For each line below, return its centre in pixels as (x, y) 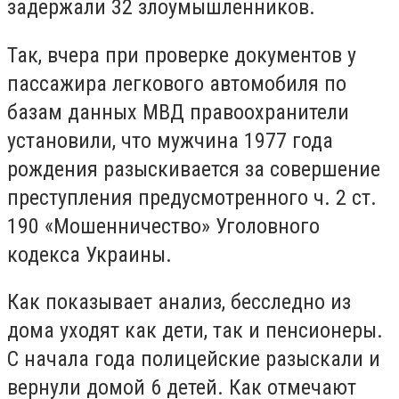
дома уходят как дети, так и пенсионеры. (195, 331)
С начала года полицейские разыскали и (194, 359)
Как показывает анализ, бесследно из (179, 302)
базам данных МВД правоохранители (178, 112)
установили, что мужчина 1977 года (170, 140)
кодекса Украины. (90, 254)
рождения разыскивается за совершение (194, 169)
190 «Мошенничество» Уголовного (163, 226)
